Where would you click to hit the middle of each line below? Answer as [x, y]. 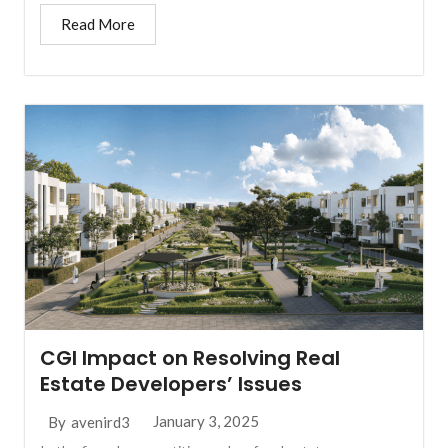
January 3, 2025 [206, 421]
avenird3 [101, 421]
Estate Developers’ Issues [171, 384]
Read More [98, 24]
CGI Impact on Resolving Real [190, 358]
